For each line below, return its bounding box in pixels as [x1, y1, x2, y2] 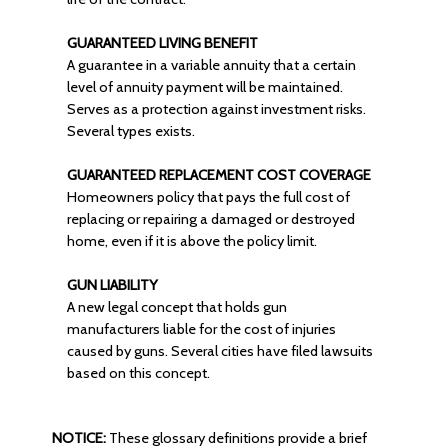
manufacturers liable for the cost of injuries [66, 320, 336, 338]
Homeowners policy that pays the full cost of [66, 188, 350, 206]
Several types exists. [66, 122, 195, 140]
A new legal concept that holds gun [66, 298, 287, 316]
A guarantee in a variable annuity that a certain [66, 56, 356, 74]
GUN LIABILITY [66, 276, 158, 294]
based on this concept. [66, 364, 210, 382]
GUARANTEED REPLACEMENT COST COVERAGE [66, 166, 371, 184]
